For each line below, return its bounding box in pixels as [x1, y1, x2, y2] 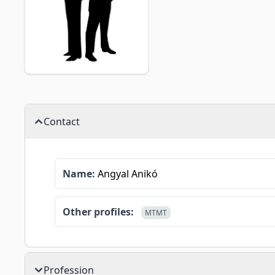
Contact [44, 115, 80, 128]
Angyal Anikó [95, 167, 158, 180]
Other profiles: [63, 205, 134, 219]
